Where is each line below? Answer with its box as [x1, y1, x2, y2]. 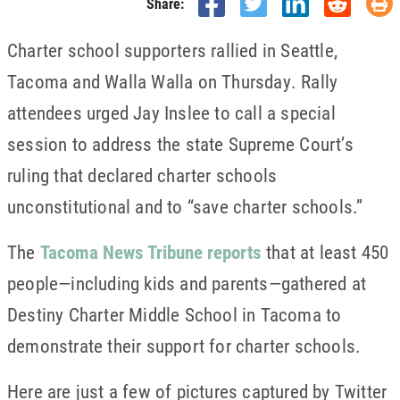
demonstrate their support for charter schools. [7, 333, 362, 358]
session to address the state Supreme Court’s [7, 131, 354, 156]
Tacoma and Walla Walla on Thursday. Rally [7, 69, 338, 94]
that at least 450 [261, 239, 389, 264]
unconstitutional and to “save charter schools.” [7, 194, 363, 219]
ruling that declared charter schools [7, 162, 278, 187]
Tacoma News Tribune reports [39, 239, 262, 264]
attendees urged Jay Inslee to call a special [7, 100, 336, 125]
